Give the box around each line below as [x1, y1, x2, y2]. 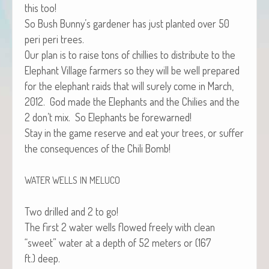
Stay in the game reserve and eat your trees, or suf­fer [25, 125, 244, 139]
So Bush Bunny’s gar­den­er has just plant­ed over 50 [25, 16, 229, 30]
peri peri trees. [25, 32, 84, 46]
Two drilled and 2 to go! [25, 204, 118, 218]
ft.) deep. [25, 251, 60, 265]
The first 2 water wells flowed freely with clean [25, 220, 215, 234]
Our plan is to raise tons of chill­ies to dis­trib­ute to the [25, 47, 235, 61]
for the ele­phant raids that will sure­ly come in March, [25, 79, 234, 92]
